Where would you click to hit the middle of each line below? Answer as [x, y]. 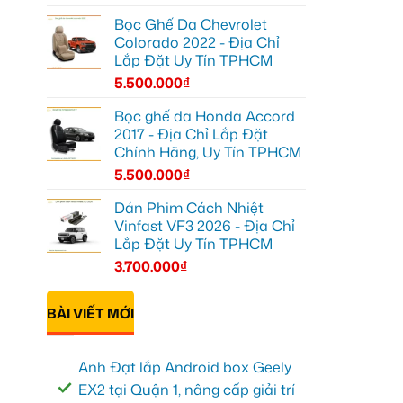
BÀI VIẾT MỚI [90, 313]
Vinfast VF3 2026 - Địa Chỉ [205, 225]
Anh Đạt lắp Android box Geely [185, 367]
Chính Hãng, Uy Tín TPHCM [208, 152]
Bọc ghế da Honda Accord [205, 116]
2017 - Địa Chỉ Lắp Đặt [191, 134]
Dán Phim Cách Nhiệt [189, 207]
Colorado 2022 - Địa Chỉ [197, 42]
